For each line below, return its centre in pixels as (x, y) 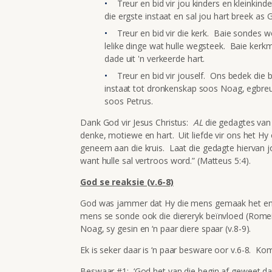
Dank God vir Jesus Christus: (137, 122)
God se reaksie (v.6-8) (127, 182)
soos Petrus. (129, 101)
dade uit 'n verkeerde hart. (155, 58)
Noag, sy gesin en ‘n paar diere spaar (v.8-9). (166, 228)
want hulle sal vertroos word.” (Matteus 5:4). (165, 160)
